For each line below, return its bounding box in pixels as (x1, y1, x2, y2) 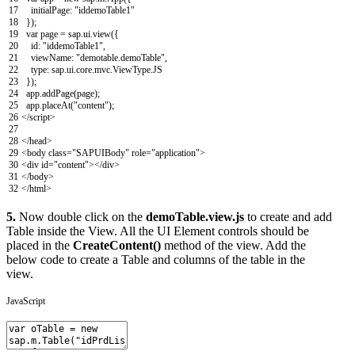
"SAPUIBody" (72, 147, 129, 158)
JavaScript (6, 295, 45, 307)
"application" (151, 147, 200, 158)
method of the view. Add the (161, 238, 306, 252)
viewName (31, 52, 71, 63)
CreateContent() (73, 238, 161, 252)
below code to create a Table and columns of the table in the (6, 252, 305, 266)
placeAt (42, 99, 71, 111)
